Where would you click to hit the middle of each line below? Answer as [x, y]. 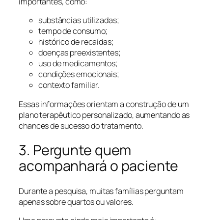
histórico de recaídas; [76, 42]
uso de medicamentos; [78, 64]
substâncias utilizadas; [79, 20]
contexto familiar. [69, 85]
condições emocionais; [79, 74]
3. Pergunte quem [75, 150]
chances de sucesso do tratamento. [81, 125]
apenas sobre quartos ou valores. [76, 202]
